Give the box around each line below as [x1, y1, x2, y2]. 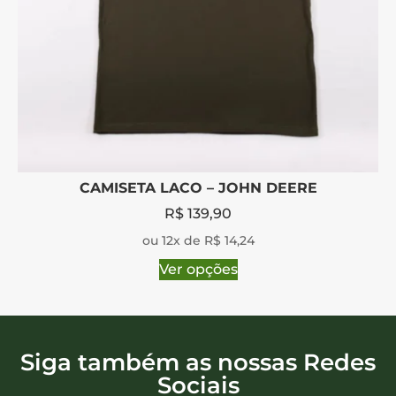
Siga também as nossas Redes [20, 347, 376, 377]
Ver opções [158, 260, 238, 278]
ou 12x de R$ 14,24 [141, 232, 255, 248]
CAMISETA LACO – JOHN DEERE [79, 179, 317, 196]
